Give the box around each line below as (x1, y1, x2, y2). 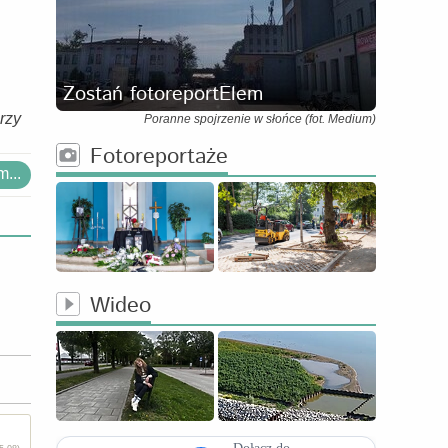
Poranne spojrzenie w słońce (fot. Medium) (144, 112, 376, 126)
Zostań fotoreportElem (63, 80, 263, 109)
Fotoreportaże (90, 141, 228, 173)
